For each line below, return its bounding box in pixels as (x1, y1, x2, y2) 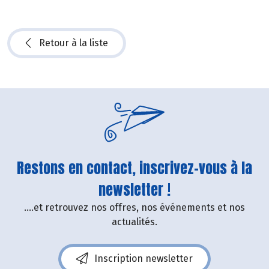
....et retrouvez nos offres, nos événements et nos (24, 202, 245, 214)
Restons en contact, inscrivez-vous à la (17, 157, 252, 180)
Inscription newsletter (94, 253, 193, 265)
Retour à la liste (39, 37, 108, 49)
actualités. (112, 216, 157, 228)
